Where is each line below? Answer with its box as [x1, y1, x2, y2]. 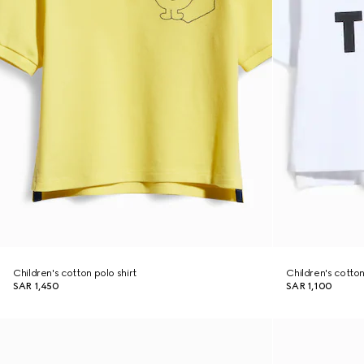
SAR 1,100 [286, 280, 332, 292]
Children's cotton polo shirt [13, 267, 136, 279]
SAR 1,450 [13, 280, 59, 292]
